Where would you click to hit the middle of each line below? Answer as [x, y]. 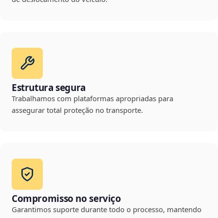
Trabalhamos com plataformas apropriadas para [92, 99]
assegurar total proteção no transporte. [77, 110]
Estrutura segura [49, 88]
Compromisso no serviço [66, 199]
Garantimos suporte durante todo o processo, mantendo [107, 209]
